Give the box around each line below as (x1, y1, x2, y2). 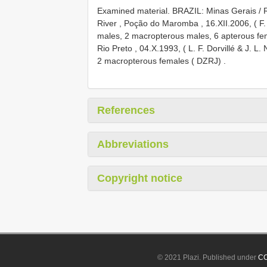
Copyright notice (97, 172, 182, 185)
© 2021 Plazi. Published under (157, 253, 259, 262)
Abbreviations (97, 138, 169, 151)
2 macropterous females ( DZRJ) (97, 56, 221, 66)
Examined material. (97, 6, 172, 16)
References (97, 104, 155, 117)
